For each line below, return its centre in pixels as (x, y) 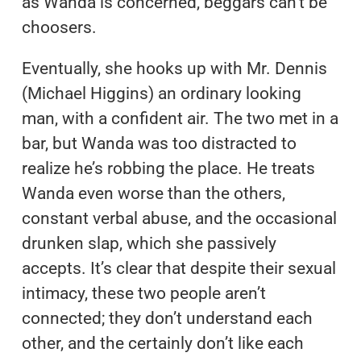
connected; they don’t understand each (167, 318)
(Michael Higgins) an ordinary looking (161, 93)
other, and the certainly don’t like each (162, 343)
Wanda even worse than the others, (153, 193)
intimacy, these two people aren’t (143, 293)
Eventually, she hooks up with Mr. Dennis (174, 68)
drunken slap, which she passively (149, 243)
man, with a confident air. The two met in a (180, 118)
